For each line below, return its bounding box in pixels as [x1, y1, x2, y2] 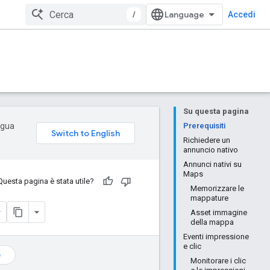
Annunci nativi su [183, 160, 242, 169]
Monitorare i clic [190, 256, 246, 265]
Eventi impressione [183, 232, 249, 241]
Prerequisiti [183, 121, 225, 130]
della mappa [190, 218, 234, 227]
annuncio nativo [183, 145, 238, 154]
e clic [183, 242, 201, 251]
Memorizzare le [190, 184, 244, 193]
